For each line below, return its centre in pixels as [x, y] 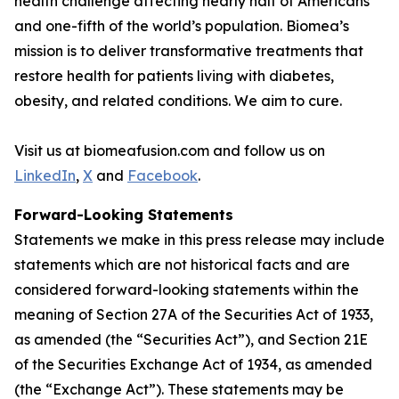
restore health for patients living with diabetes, [174, 76]
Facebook [163, 175]
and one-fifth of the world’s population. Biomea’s [182, 26]
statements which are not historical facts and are [182, 265]
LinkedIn [45, 175]
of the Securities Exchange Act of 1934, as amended [193, 364]
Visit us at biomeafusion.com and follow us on [170, 151]
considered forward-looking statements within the [187, 289]
